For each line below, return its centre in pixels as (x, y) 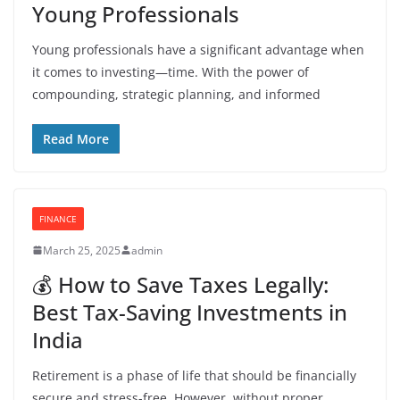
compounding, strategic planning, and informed (176, 94)
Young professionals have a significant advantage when (198, 49)
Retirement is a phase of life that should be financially (194, 375)
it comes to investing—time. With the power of (171, 71)
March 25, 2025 (82, 250)
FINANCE (58, 218)
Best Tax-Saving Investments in (190, 312)
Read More (76, 138)
